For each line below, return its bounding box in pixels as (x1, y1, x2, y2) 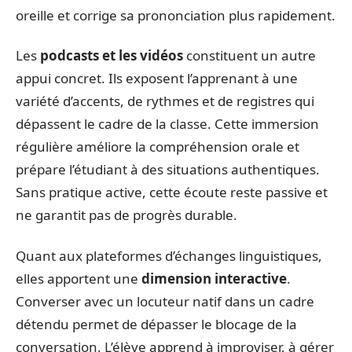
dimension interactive (141, 269, 287, 288)
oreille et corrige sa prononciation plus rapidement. (16, 5, 335, 24)
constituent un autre (183, 46, 316, 65)
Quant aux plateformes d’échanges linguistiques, (16, 246, 322, 265)
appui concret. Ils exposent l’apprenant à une (16, 69, 298, 88)
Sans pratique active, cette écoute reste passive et (16, 183, 328, 202)
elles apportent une (16, 269, 141, 288)
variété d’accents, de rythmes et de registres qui (16, 92, 314, 111)
